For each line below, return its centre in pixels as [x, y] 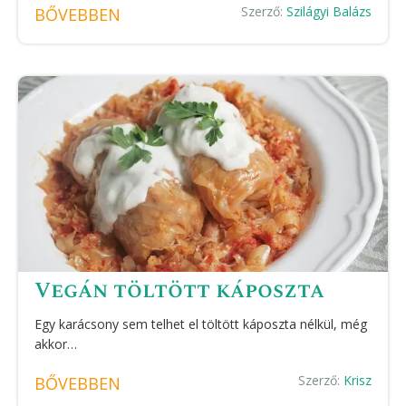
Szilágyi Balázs [329, 11]
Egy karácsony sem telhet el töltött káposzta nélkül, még [201, 324]
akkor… [56, 344]
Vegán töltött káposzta [179, 291]
